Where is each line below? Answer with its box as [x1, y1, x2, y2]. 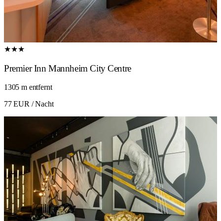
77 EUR [4, 100, 30, 109]
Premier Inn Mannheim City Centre [4, 63, 131, 74]
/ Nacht [29, 100, 54, 109]
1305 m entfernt [4, 83, 52, 92]
